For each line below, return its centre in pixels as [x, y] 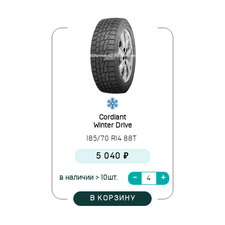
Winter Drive [113, 126]
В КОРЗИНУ [113, 198]
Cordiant [113, 118]
